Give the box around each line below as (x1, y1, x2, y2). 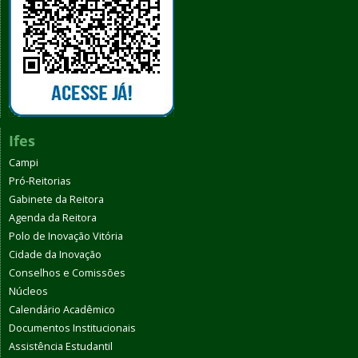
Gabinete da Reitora (9, 192, 104, 206)
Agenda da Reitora (9, 210, 97, 225)
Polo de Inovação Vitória (9, 229, 123, 243)
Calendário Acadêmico (9, 302, 115, 316)
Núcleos (9, 284, 48, 298)
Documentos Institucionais (9, 320, 136, 335)
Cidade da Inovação (9, 247, 101, 261)
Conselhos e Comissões (9, 265, 125, 280)
